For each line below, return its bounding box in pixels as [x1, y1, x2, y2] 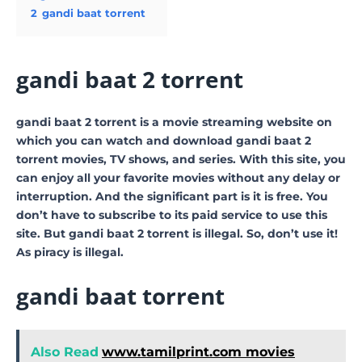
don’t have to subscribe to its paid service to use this [16, 207, 327, 222]
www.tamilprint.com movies [102, 343, 295, 360]
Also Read [31, 343, 99, 360]
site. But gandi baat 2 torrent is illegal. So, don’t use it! [16, 225, 338, 241]
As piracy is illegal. [16, 244, 124, 259]
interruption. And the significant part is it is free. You [16, 188, 328, 204]
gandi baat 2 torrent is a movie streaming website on [16, 114, 332, 129]
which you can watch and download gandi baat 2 [16, 133, 311, 148]
